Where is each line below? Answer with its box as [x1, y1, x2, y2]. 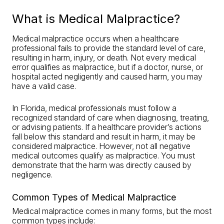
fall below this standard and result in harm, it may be [12, 131, 195, 141]
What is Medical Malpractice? [12, 11, 180, 26]
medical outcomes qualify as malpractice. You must [12, 150, 195, 160]
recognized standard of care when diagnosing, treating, [12, 112, 209, 122]
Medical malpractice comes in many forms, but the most [12, 206, 211, 216]
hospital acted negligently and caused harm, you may [12, 71, 202, 81]
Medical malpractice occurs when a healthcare [12, 33, 179, 43]
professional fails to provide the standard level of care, [12, 43, 205, 53]
